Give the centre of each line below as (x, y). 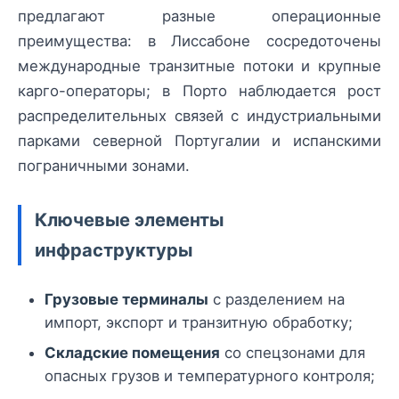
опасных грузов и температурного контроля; (210, 376)
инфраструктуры (114, 250)
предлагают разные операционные (199, 16)
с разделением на (277, 300)
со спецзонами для (293, 353)
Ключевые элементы (129, 220)
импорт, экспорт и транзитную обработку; (199, 323)
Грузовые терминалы (126, 300)
